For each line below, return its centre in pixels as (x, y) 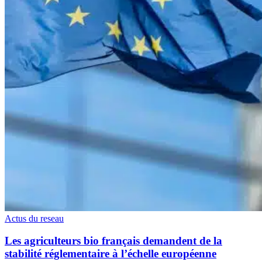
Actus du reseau (34, 218)
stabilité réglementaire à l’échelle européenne (111, 254)
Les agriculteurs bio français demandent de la (113, 241)
